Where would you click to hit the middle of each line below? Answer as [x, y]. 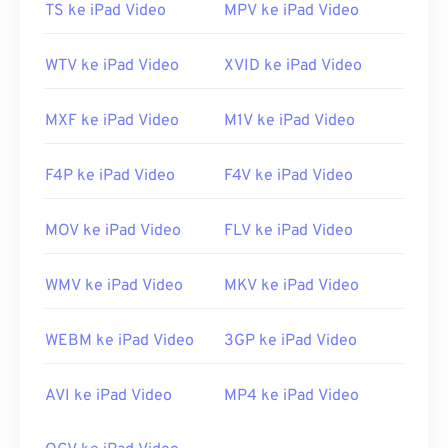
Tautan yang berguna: [120, 21]
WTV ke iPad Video [112, 66]
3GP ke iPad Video [290, 341]
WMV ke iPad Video [114, 286]
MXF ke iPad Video [112, 121]
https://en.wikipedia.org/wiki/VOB [164, 55]
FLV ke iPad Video [288, 231]
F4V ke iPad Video [288, 176]
